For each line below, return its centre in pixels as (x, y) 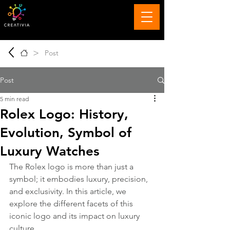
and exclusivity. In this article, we (69, 191)
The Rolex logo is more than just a (72, 167)
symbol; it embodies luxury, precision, (80, 179)
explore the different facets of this (72, 204)
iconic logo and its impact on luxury (75, 216)
